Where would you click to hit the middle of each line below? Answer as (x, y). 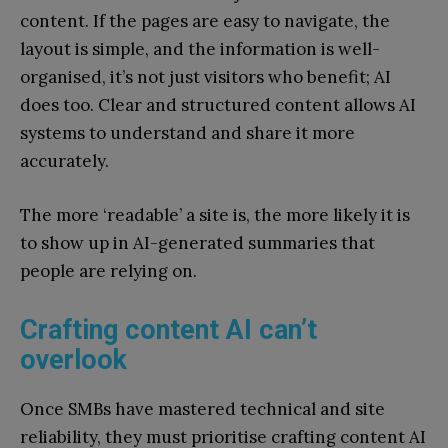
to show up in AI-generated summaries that (197, 243)
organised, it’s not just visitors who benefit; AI (205, 77)
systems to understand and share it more (187, 133)
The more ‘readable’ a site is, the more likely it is (215, 215)
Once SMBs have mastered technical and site (202, 409)
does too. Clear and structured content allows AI (218, 105)
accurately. (64, 161)
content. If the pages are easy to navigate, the (205, 21)
